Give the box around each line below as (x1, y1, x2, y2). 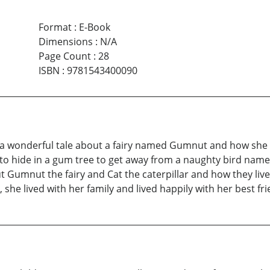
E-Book (78, 20, 110, 34)
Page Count (38, 49, 91, 63)
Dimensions (38, 34, 93, 48)
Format (38, 20, 72, 34)
